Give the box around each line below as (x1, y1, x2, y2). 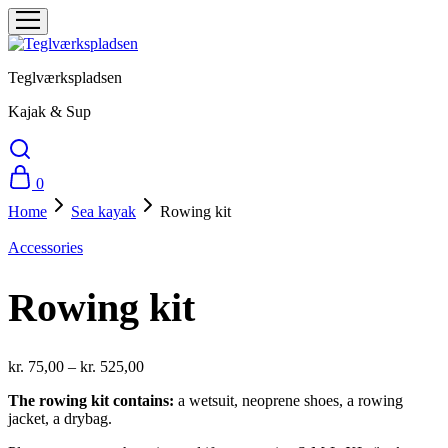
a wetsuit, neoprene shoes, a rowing (174, 391, 403, 409)
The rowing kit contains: (8, 391, 174, 409)
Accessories (8, 239, 83, 256)
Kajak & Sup (8, 103, 91, 120)
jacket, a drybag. (8, 409, 112, 427)
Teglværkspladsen (8, 69, 122, 86)
